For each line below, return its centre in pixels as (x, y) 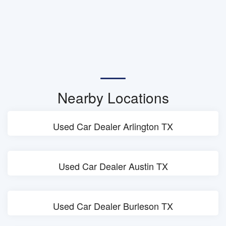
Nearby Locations (113, 97)
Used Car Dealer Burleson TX (113, 206)
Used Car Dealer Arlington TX (113, 126)
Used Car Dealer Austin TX (113, 166)
